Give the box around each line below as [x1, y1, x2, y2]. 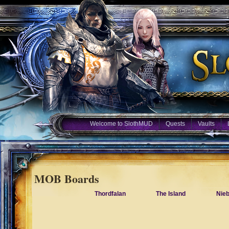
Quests [165, 120, 185, 127]
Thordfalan [95, 190, 126, 197]
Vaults [197, 120, 215, 127]
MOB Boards [34, 170, 99, 187]
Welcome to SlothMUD [89, 120, 153, 127]
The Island [155, 190, 186, 197]
